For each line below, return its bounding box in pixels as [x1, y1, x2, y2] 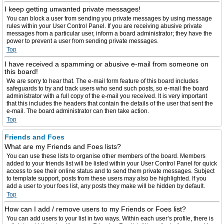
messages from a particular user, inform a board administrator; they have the [6, 30, 212, 37]
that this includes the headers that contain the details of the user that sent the [6, 100, 213, 107]
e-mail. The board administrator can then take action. [6, 107, 149, 114]
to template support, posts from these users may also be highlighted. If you [6, 175, 206, 182]
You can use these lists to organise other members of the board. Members [6, 152, 205, 159]
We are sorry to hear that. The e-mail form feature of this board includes [6, 77, 198, 84]
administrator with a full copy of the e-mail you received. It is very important [6, 92, 207, 99]
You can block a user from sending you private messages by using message [6, 15, 212, 22]
